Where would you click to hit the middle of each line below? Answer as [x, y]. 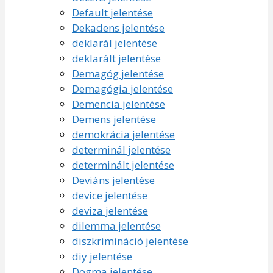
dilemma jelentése [116, 225]
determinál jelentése [121, 149]
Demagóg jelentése [118, 73]
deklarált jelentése [116, 58]
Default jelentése [112, 12]
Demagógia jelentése [122, 88]
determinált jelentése [123, 165]
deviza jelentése [110, 210]
